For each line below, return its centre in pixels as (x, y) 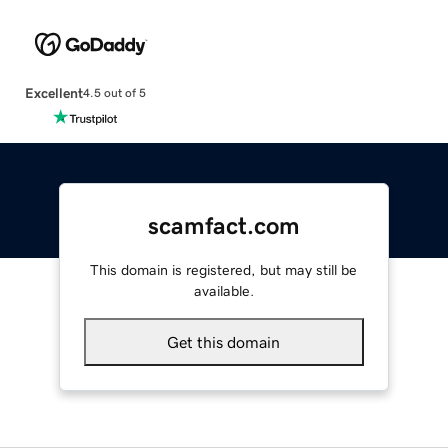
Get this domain (224, 341)
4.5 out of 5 (114, 93)
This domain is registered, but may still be (224, 269)
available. (223, 290)
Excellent (53, 92)
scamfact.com (223, 225)
